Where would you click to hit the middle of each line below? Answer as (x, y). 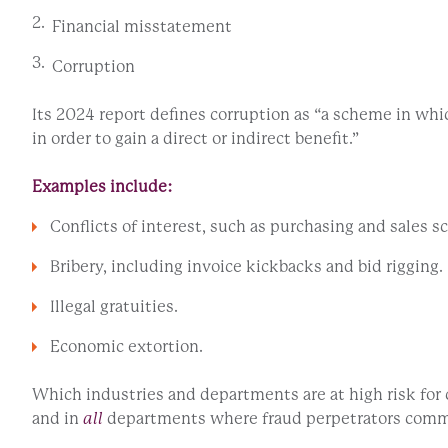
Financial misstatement (142, 26)
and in (57, 418)
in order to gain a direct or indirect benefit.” (197, 138)
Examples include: (102, 186)
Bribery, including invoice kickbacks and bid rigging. (246, 266)
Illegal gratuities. (114, 306)
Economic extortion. (126, 346)
